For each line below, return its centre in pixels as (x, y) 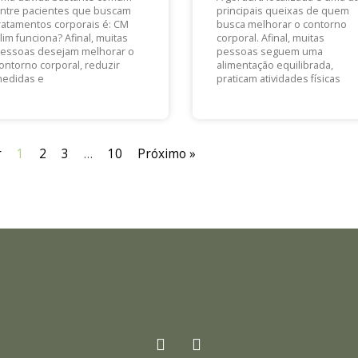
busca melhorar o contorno (281, 25)
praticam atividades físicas (278, 79)
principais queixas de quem (282, 11)
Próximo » (167, 154)
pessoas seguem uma (269, 52)
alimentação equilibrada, (274, 66)
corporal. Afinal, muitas (270, 38)
